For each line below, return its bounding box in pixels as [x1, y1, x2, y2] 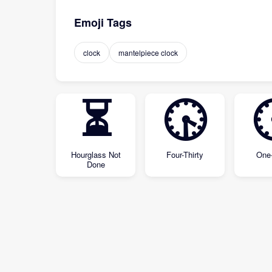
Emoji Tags [74, 15, 132, 30]
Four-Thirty [166, 149, 203, 160]
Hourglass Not [70, 149, 121, 160]
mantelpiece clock [118, 47, 178, 58]
